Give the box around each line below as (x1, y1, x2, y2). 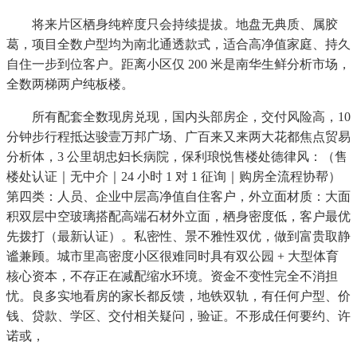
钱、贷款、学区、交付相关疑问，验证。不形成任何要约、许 (6, 309, 351, 324)
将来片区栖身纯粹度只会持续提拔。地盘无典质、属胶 (6, 18, 338, 32)
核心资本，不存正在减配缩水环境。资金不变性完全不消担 (6, 269, 338, 284)
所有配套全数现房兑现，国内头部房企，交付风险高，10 (6, 110, 351, 124)
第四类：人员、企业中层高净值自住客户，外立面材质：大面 (6, 190, 351, 204)
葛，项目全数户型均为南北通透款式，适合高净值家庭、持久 (6, 37, 351, 52)
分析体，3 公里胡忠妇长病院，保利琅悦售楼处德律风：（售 (6, 150, 347, 164)
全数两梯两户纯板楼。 (6, 77, 134, 92)
